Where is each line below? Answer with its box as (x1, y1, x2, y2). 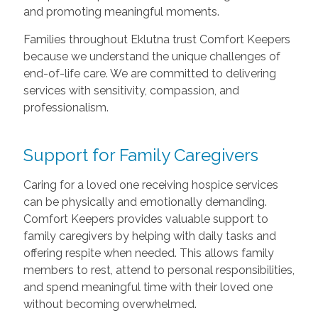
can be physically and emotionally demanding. (23, 194, 267, 209)
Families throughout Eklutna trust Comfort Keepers (23, 32, 290, 46)
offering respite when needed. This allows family (23, 246, 274, 260)
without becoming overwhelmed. (23, 297, 197, 311)
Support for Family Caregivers (23, 144, 258, 165)
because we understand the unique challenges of (23, 49, 280, 63)
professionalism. (23, 100, 109, 114)
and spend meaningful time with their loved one (23, 280, 273, 294)
